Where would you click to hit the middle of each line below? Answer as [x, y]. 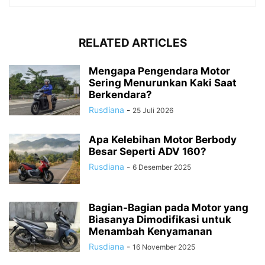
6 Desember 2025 [162, 167]
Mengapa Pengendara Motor [159, 71]
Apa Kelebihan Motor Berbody [163, 140]
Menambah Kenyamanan [151, 232]
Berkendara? [120, 95]
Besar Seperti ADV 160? [148, 152]
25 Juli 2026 [153, 111]
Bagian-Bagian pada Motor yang [169, 208]
